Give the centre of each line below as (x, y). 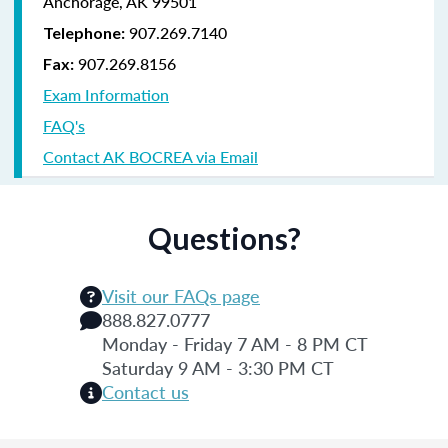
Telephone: (84, 32)
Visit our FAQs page (181, 295)
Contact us (145, 391)
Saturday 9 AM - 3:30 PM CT (218, 367)
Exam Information (106, 94)
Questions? (224, 237)
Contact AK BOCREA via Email (150, 156)
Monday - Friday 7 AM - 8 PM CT (235, 343)
